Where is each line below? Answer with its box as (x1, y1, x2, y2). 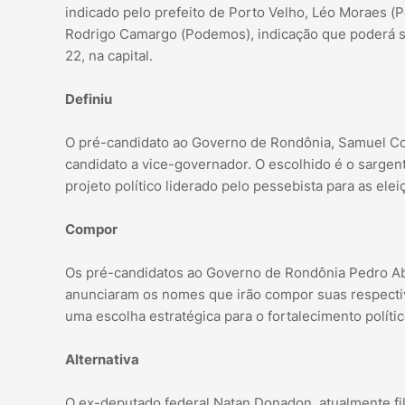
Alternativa (65, 351, 139, 369)
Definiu (65, 90, 112, 108)
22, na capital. (65, 47, 153, 65)
